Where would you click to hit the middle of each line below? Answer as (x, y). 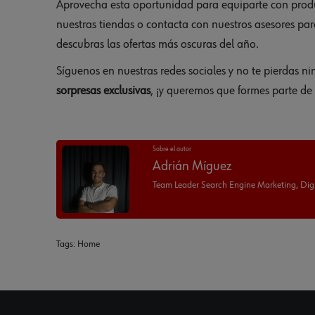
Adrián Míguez (192, 166)
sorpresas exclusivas (103, 91)
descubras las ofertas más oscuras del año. (157, 45)
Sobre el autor (172, 149)
